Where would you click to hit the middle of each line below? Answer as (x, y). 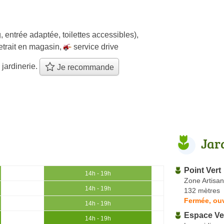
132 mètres (202, 190)
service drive (96, 46)
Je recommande (84, 67)
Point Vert (202, 170)
